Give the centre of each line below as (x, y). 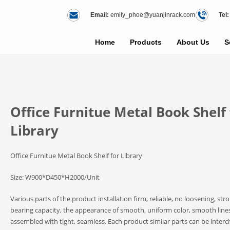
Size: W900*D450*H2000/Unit (55, 177)
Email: (100, 15)
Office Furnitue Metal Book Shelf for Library (76, 156)
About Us (193, 42)
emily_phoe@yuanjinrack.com (153, 15)
